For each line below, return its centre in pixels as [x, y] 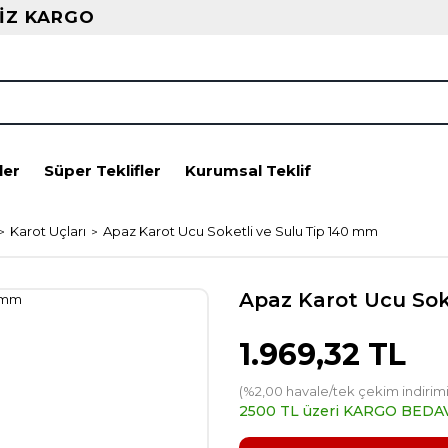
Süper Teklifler [102, 170]
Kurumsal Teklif [248, 170]
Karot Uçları [48, 231]
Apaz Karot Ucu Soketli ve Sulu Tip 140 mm [240, 231]
